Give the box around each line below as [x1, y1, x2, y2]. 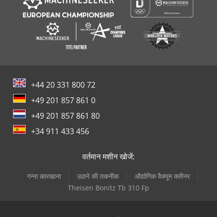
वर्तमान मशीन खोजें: [82, 151, 135, 162]
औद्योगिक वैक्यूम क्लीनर [134, 171, 190, 181]
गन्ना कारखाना [27, 171, 61, 181]
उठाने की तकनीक [77, 171, 119, 181]
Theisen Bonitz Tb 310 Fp [68, 183, 149, 193]
